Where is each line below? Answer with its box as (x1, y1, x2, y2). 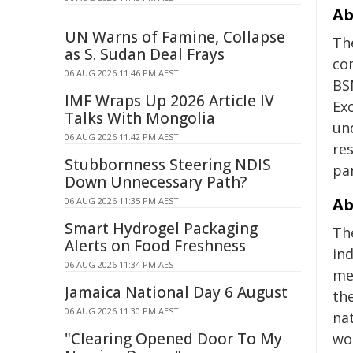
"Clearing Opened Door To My (65, 329, 282, 349)
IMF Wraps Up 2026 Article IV (65, 91, 274, 111)
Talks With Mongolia (65, 108, 215, 128)
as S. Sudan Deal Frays (65, 44, 225, 65)
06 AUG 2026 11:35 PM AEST (65, 195, 179, 206)
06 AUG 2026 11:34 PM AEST (65, 258, 179, 270)
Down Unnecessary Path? (65, 172, 247, 192)
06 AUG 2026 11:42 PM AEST (65, 131, 179, 143)
